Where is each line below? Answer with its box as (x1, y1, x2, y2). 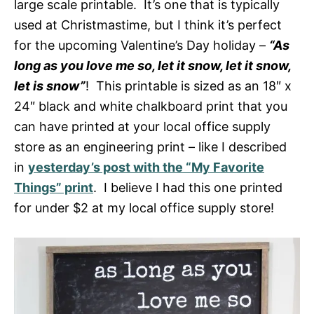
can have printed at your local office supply (14, 119, 271, 135)
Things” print (14, 180, 93, 196)
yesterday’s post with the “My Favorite (28, 160, 264, 175)
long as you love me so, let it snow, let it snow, (14, 58, 291, 74)
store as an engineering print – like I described (14, 139, 287, 155)
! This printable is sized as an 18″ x (86, 78, 292, 94)
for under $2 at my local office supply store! (14, 200, 274, 216)
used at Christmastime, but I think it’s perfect (14, 18, 282, 33)
